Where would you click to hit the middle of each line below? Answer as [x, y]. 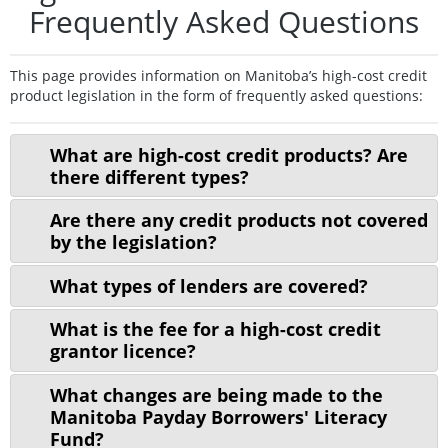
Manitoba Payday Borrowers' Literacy [218, 416]
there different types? [149, 176]
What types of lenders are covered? [208, 285]
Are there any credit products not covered [238, 220]
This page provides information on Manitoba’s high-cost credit [218, 75]
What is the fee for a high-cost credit [215, 329]
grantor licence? [122, 351]
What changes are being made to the [216, 394]
